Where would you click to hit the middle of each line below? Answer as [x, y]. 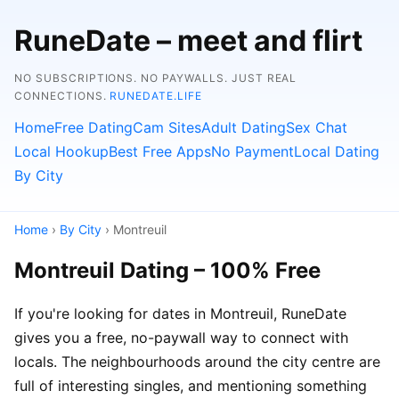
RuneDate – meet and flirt [188, 41]
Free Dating [94, 127]
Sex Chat [317, 127]
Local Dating [337, 151]
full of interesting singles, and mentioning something [191, 385]
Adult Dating [244, 127]
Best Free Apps [160, 151]
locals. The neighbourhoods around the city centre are [197, 361]
